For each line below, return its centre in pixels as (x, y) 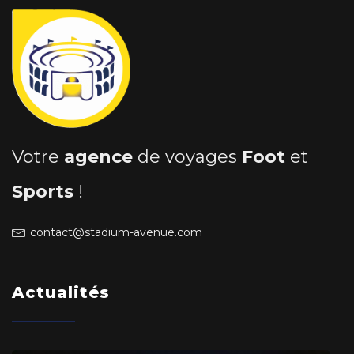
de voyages (187, 156)
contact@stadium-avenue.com (116, 232)
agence (98, 156)
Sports (45, 191)
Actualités (61, 292)
